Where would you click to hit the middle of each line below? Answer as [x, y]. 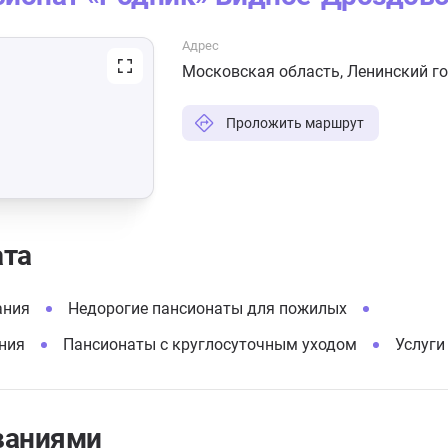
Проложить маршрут [295, 123]
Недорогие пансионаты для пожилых [207, 308]
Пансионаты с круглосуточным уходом [210, 344]
